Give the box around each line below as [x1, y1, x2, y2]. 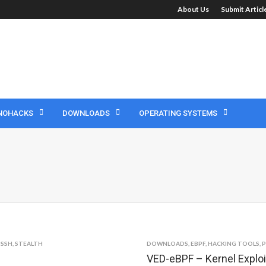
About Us [178, 5, 209, 14]
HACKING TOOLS [208, 240, 260, 247]
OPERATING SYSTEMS [139, 109, 217, 118]
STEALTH [15, 240, 43, 247]
